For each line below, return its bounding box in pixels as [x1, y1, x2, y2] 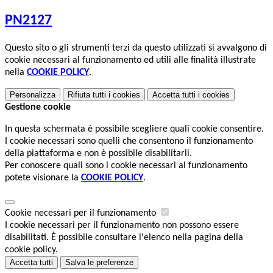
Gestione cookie [5, 102, 71, 113]
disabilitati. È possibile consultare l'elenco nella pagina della [5, 233, 243, 243]
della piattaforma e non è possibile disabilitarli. [5, 149, 192, 159]
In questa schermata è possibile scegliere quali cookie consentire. [5, 124, 264, 135]
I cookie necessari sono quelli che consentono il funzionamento [5, 136, 253, 147]
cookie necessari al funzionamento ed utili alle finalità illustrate [5, 55, 256, 66]
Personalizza [10, 90, 55, 100]
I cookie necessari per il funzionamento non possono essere [5, 221, 239, 231]
